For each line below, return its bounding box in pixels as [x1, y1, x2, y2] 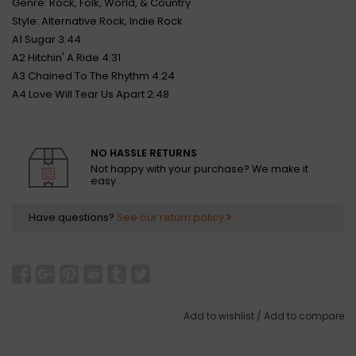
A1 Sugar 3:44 [12, 32, 81, 47]
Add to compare [264, 309, 344, 323]
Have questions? [29, 211, 117, 224]
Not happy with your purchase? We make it [91, 162, 308, 176]
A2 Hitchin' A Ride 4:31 [12, 50, 121, 65]
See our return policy [117, 211, 226, 224]
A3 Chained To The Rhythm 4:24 [12, 68, 175, 83]
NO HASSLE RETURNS [91, 146, 197, 160]
